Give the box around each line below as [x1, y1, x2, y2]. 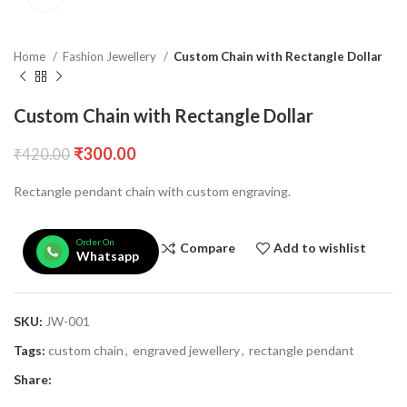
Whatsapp [75, 247, 139, 263]
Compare [179, 240, 235, 256]
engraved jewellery [133, 342, 240, 358]
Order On [75, 235, 114, 247]
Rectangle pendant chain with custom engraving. [14, 183, 291, 199]
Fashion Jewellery [63, 48, 159, 64]
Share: [14, 371, 52, 387]
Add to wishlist [273, 240, 367, 256]
